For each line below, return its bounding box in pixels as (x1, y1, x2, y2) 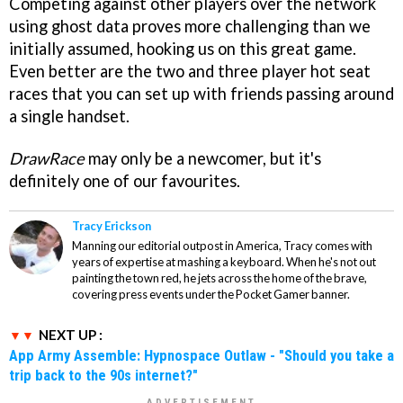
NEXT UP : (39, 327, 103, 344)
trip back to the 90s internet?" (9, 366, 198, 385)
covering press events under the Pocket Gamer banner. (72, 287, 350, 302)
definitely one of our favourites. (9, 171, 240, 192)
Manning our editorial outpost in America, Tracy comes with (72, 238, 372, 254)
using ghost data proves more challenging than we (9, 16, 371, 37)
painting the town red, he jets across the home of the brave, (72, 271, 367, 286)
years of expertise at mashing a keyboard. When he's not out (72, 255, 376, 270)
